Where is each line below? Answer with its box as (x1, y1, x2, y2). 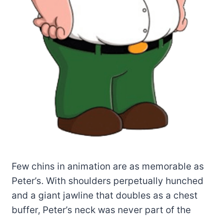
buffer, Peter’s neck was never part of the (12, 204, 191, 216)
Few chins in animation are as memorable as (12, 161, 204, 172)
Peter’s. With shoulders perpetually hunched (12, 175, 203, 187)
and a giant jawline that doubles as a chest (12, 190, 198, 201)
